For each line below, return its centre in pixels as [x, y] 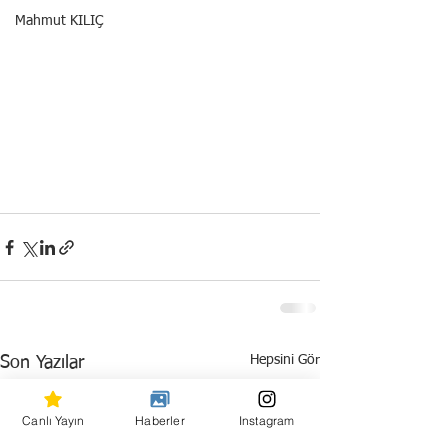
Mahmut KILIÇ [59, 21]
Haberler [160, 420]
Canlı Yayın [53, 420]
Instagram [266, 420]
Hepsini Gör [285, 360]
